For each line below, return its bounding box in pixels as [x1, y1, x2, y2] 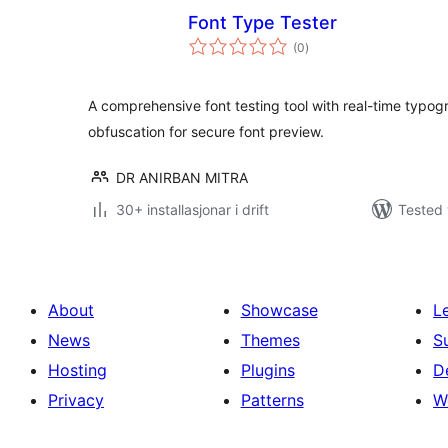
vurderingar [304, 33, 368, 48]
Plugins [240, 360, 295, 380]
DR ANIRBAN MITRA [116, 169, 248, 186]
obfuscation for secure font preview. [88, 123, 324, 140]
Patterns [240, 390, 304, 410]
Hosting [48, 360, 107, 380]
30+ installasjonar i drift [116, 201, 269, 218]
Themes [240, 330, 300, 350]
